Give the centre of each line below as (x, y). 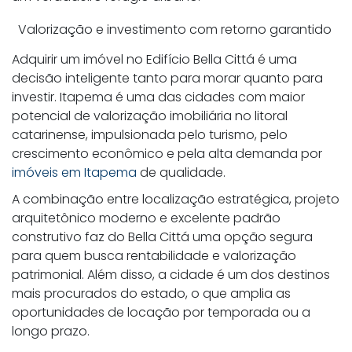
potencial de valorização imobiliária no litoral (150, 115)
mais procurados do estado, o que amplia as (151, 293)
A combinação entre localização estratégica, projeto (176, 199)
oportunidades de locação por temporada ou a (161, 312)
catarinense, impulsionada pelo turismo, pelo (150, 134)
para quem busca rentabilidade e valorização (154, 255)
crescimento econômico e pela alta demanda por (167, 153)
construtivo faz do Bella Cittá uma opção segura (162, 236)
